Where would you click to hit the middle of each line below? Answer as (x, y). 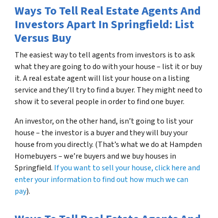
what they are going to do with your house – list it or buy (108, 67)
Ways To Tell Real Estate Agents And (108, 11)
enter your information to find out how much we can (101, 180)
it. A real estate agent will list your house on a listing (102, 78)
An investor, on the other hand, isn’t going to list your (104, 121)
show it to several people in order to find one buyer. (100, 102)
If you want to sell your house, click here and (127, 168)
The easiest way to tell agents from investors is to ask (105, 55)
